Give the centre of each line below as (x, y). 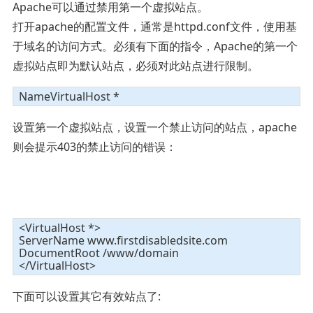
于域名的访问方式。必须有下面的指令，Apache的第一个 (155, 46)
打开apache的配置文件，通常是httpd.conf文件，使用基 (154, 26)
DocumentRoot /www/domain (99, 253)
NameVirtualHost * (69, 96)
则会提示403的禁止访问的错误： (94, 146)
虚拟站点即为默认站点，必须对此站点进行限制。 (135, 65)
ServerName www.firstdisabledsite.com (123, 240)
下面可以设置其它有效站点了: (86, 296)
